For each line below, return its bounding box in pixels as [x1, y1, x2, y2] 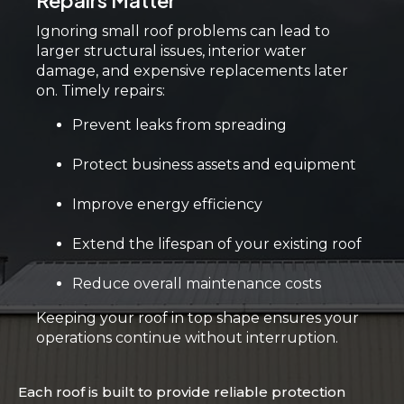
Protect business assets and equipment [72, 156, 356, 173]
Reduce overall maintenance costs [72, 275, 321, 292]
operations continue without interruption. [36, 329, 338, 346]
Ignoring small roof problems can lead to [36, 23, 330, 40]
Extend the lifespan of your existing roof [72, 235, 362, 252]
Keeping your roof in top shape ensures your [36, 309, 359, 326]
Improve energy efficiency [72, 196, 262, 213]
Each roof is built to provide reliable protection [18, 383, 345, 400]
